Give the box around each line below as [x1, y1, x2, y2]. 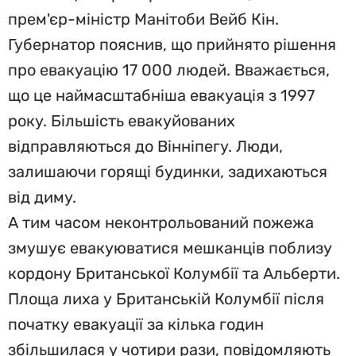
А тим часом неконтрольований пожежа [8, 213, 314, 232]
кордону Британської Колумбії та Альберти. [8, 264, 340, 283]
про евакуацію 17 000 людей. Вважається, [8, 60, 330, 79]
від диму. [8, 188, 76, 207]
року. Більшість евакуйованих [8, 111, 235, 130]
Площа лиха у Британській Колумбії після [8, 289, 324, 308]
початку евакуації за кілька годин [8, 315, 264, 334]
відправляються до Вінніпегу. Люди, [8, 137, 283, 156]
